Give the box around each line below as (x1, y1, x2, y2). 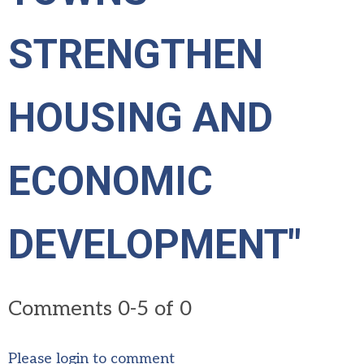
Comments (8, 297, 118, 322)
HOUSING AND (8, 94, 273, 141)
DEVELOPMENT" (8, 221, 301, 268)
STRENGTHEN (8, 31, 263, 78)
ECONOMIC (8, 158, 213, 205)
